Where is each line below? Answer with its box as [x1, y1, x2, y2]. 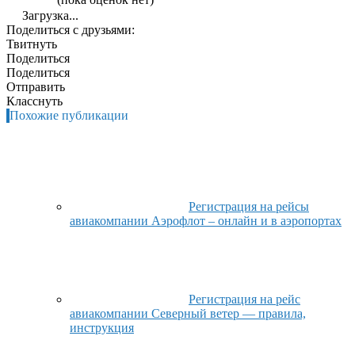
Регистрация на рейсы [189, 199, 309, 213]
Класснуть [6, 94, 63, 108]
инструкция [70, 320, 134, 334]
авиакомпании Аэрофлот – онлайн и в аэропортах [70, 213, 342, 227]
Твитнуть [6, 36, 57, 51]
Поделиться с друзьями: [6, 22, 135, 36]
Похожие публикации [10, 108, 128, 122]
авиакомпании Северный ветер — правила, [70, 306, 306, 320]
